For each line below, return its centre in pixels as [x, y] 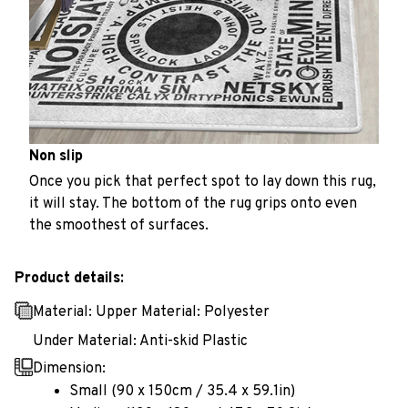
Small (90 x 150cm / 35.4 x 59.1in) [184, 392]
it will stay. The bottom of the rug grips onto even [193, 204]
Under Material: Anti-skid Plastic [140, 341]
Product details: [69, 279]
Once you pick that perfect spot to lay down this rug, [203, 182]
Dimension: [69, 369]
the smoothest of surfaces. [119, 225]
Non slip [56, 157]
